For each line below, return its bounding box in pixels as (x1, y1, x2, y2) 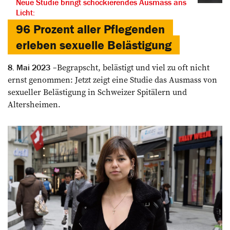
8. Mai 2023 (8, 62, 50, 72)
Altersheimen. (8, 98, 61, 110)
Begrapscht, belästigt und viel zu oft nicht (57, 61, 209, 73)
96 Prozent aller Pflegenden (16, 21, 165, 36)
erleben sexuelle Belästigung (16, 37, 171, 52)
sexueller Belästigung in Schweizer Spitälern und (8, 86, 187, 98)
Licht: (16, 7, 35, 17)
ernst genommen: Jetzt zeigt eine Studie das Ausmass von (8, 73, 217, 85)
